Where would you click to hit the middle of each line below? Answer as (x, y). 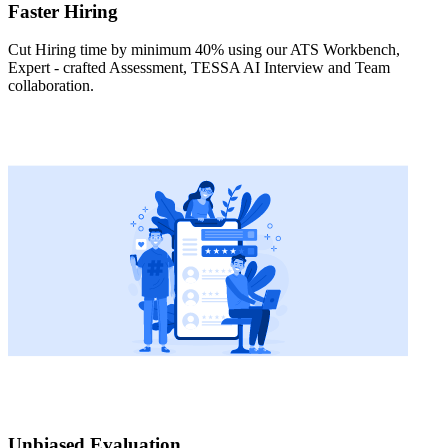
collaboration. (51, 86)
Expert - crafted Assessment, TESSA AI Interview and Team (199, 68)
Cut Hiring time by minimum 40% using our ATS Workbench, (204, 50)
